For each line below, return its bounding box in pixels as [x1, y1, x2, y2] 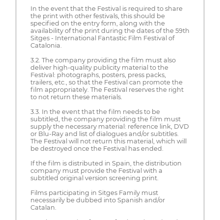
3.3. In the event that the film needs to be [30, 108, 160, 116]
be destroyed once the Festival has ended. [30, 145, 164, 153]
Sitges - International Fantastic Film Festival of [30, 34, 174, 42]
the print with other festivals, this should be [30, 12, 165, 20]
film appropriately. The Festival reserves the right [30, 86, 184, 94]
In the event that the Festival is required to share [30, 5, 183, 13]
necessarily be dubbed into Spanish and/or [30, 196, 165, 204]
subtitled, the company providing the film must [30, 115, 181, 123]
